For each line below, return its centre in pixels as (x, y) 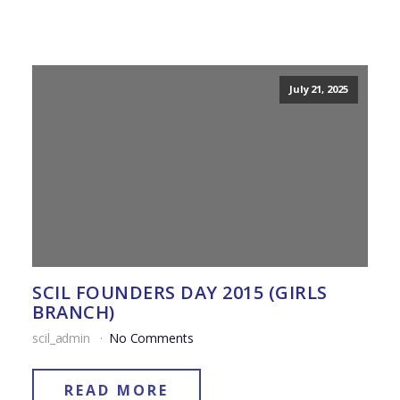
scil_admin (63, 338)
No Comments (151, 338)
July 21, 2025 (318, 89)
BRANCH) (74, 312)
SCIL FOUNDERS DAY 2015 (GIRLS (180, 293)
